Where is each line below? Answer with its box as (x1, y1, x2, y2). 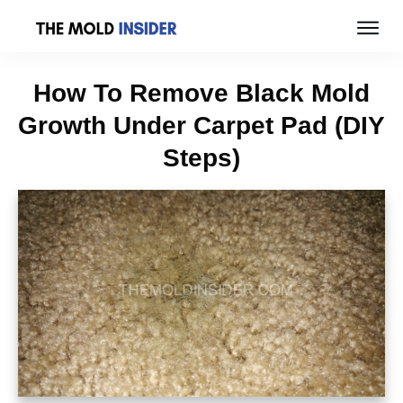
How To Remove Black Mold (33, 79, 370, 108)
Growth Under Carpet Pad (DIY (18, 112, 385, 140)
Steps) (163, 144, 240, 173)
